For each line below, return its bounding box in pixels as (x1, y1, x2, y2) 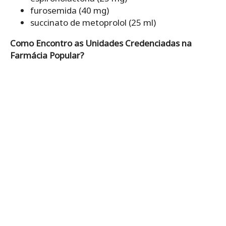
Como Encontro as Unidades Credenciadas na (10, 37, 192, 49)
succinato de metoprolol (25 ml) (30, 16, 156, 28)
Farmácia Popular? (10, 49, 84, 61)
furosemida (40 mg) (30, 4, 109, 16)
